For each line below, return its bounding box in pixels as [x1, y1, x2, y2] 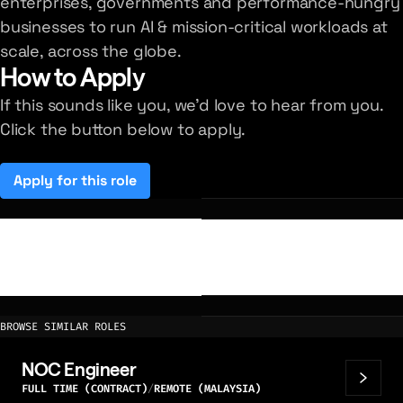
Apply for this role [13, 170, 137, 190]
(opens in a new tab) [74, 176, 214, 195]
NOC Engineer [22, 358, 137, 381]
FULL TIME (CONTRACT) [22, 381, 148, 396]
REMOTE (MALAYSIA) [154, 381, 261, 396]
